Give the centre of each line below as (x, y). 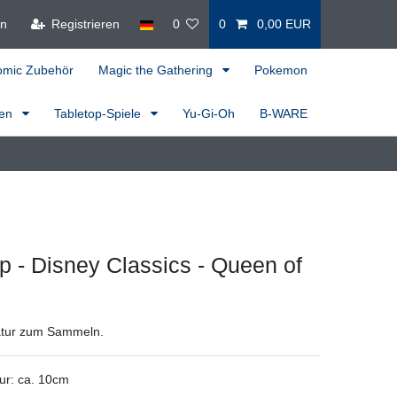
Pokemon (281, 70)
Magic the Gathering (157, 70)
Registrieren (86, 23)
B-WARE (284, 113)
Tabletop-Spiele (99, 113)
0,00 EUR (284, 23)
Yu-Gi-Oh (209, 113)
